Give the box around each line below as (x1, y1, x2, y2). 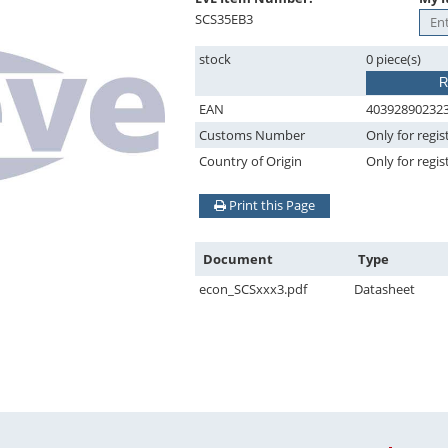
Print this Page (226, 196, 315, 214)
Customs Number (199, 126, 305, 144)
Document (203, 250, 273, 268)
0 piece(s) (366, 50, 421, 68)
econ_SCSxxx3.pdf (199, 280, 307, 298)
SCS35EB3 (195, 10, 253, 28)
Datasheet (354, 280, 415, 298)
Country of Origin (199, 152, 302, 170)
